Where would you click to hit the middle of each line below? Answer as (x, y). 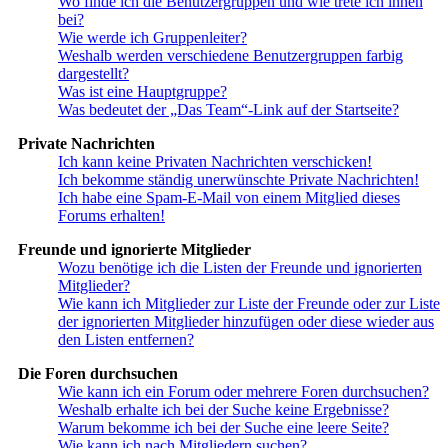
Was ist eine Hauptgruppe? (142, 92)
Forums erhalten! (111, 216)
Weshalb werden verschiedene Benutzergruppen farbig (230, 56)
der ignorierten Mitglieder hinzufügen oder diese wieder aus (246, 322)
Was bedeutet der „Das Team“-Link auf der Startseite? (228, 110)
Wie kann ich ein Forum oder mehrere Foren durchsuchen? (243, 392)
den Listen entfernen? (126, 340)
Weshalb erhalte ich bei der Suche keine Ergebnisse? (223, 410)
